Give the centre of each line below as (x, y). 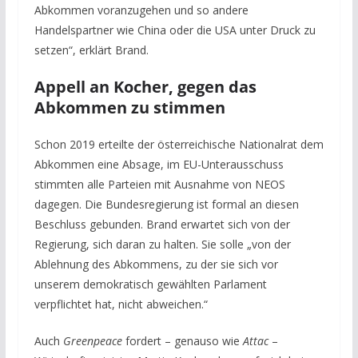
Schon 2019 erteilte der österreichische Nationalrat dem (179, 144)
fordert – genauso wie (184, 340)
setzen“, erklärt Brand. (91, 50)
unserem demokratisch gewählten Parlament (150, 284)
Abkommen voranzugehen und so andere (141, 10)
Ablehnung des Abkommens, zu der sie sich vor (156, 264)
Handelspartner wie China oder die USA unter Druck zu (175, 30)
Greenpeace (94, 340)
